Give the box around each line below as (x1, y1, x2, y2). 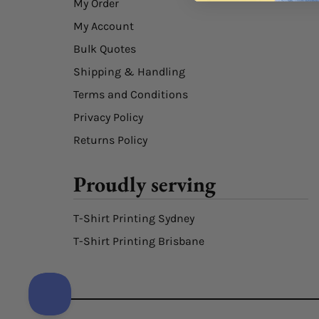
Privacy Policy (73, 110, 144, 124)
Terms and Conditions (73, 88, 189, 101)
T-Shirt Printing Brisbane (73, 234, 205, 248)
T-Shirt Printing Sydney (73, 211, 195, 225)
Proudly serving (73, 170, 216, 198)
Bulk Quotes (73, 42, 137, 56)
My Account (73, 19, 135, 33)
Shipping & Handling (73, 65, 186, 78)
